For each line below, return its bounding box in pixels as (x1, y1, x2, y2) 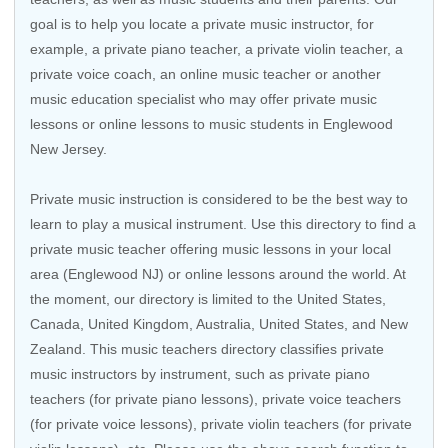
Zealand (30, 341, 82, 357)
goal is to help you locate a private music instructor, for (30, 16, 374, 32)
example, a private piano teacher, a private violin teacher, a (30, 41, 403, 57)
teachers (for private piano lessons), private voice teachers (30, 391, 401, 407)
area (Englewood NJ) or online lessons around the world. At (30, 266, 406, 282)
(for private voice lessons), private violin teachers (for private (30, 416, 412, 432)
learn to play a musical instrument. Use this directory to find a (30, 216, 416, 232)
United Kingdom (88, 316, 189, 332)
